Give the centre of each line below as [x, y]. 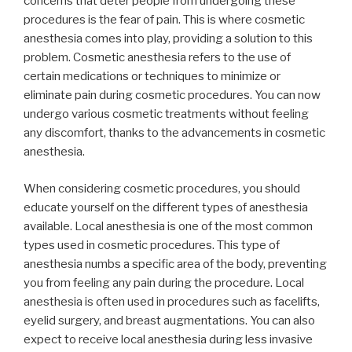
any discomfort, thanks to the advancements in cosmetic [174, 133]
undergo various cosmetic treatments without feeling [166, 114]
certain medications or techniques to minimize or [152, 77]
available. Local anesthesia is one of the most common [168, 226]
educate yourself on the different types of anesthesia [166, 207]
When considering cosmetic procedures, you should [162, 188]
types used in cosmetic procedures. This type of [152, 245]
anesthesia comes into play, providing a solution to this [168, 39]
